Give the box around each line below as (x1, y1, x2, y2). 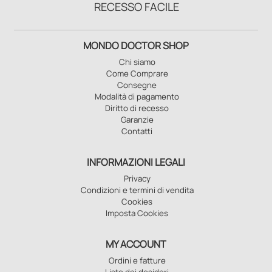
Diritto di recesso (105, 102, 169, 114)
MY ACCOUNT (106, 237, 166, 251)
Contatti (121, 125, 152, 137)
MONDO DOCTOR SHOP (83, 38, 189, 52)
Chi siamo (118, 56, 155, 67)
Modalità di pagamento (95, 90, 179, 102)
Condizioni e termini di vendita (80, 184, 194, 195)
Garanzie (120, 114, 154, 125)
